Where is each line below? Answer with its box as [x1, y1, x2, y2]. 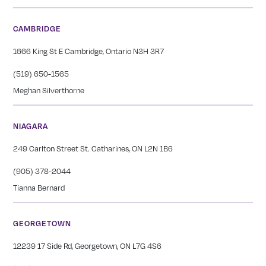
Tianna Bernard [13, 183, 65, 193]
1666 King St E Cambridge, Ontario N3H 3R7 [13, 46, 164, 56]
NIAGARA [13, 121, 49, 131]
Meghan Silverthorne [13, 85, 85, 96]
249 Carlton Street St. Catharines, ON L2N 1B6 [13, 144, 173, 154]
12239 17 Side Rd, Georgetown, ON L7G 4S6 [13, 241, 162, 251]
